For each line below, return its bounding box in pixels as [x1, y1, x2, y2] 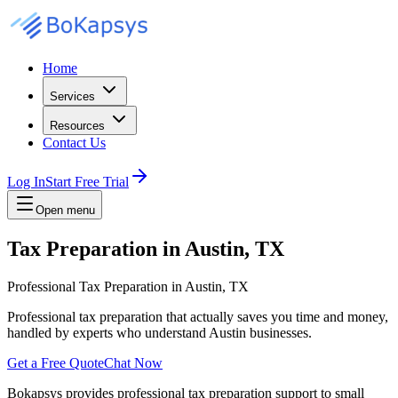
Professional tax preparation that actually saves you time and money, [7, 308, 388, 324]
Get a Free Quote [7, 354, 104, 370]
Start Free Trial [45, 174, 129, 189]
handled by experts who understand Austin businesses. [7, 324, 312, 340]
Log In [7, 174, 45, 189]
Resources [50, 119, 105, 132]
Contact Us [43, 135, 106, 150]
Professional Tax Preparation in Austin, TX [7, 278, 249, 294]
